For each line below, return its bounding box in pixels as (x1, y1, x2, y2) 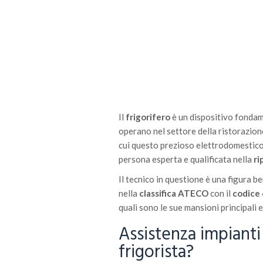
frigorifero (126, 112, 170, 123)
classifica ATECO (139, 188, 208, 199)
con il (208, 188, 232, 199)
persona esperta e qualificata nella (119, 154, 254, 165)
